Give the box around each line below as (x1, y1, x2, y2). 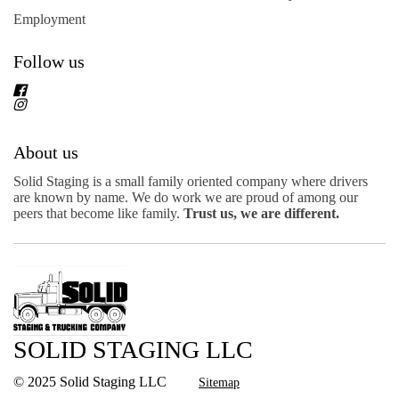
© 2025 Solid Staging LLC (13, 374, 167, 390)
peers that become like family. (13, 205, 183, 221)
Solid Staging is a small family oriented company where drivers (13, 173, 368, 189)
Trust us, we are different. (183, 205, 343, 221)
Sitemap (199, 375, 240, 390)
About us (13, 142, 78, 162)
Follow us (13, 51, 85, 71)
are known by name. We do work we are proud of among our (13, 189, 358, 205)
